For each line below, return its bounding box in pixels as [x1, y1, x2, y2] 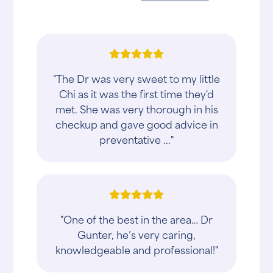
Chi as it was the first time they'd [59, 85, 214, 102]
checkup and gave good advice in [55, 116, 218, 132]
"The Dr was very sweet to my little [53, 70, 220, 87]
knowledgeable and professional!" [55, 241, 218, 258]
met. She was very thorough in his [55, 101, 218, 117]
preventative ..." [99, 131, 174, 147]
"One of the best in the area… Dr [60, 211, 213, 227]
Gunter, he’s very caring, [77, 226, 196, 243]
